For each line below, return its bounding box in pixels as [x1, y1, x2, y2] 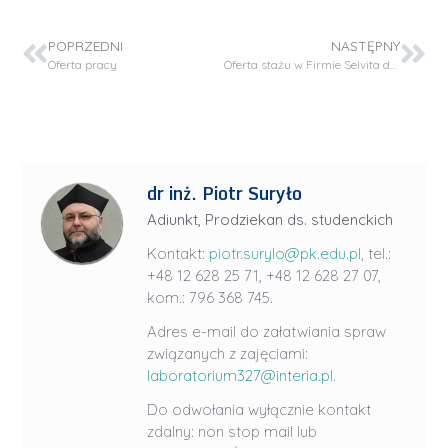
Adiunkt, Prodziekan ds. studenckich [147, 210, 394, 230]
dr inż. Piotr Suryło [147, 178, 303, 209]
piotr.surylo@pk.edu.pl [209, 244, 362, 264]
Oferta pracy [48, 57, 118, 73]
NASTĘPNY [330, 37, 400, 55]
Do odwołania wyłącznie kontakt [147, 400, 372, 420]
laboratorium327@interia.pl [147, 366, 334, 386]
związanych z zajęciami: [147, 344, 309, 364]
